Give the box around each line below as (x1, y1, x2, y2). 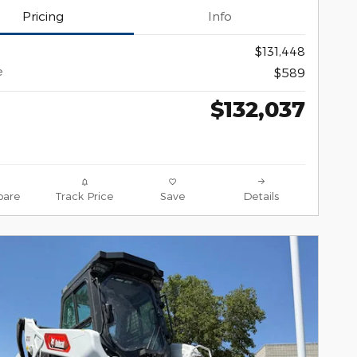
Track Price (55, 189, 113, 203)
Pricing (22, 8, 64, 24)
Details (243, 189, 279, 203)
